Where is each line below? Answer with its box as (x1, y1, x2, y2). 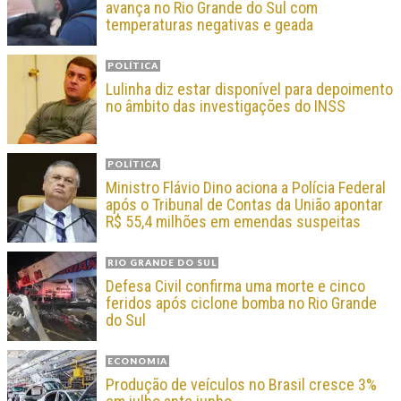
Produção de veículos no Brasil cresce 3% (106, 374, 377, 394)
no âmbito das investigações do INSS (106, 96, 346, 115)
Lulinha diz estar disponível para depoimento (106, 79, 393, 98)
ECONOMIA (107, 354, 167, 366)
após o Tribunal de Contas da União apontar (106, 194, 383, 214)
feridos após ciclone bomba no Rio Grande (106, 293, 377, 312)
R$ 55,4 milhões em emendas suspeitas (106, 211, 361, 231)
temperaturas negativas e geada (106, 14, 313, 34)
